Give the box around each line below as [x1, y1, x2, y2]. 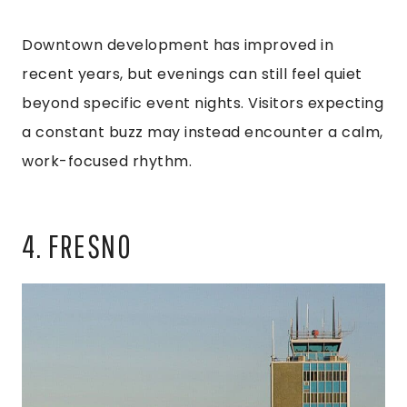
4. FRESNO [22, 227, 132, 265]
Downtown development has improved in [22, 35, 333, 56]
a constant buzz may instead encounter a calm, [22, 122, 383, 144]
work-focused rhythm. [22, 151, 192, 173]
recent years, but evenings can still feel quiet [22, 64, 362, 85]
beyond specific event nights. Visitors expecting [22, 93, 383, 114]
